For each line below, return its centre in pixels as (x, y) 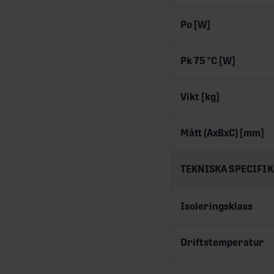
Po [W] (195, 24)
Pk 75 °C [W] (208, 61)
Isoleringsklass (217, 206)
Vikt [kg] (200, 97)
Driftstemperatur (222, 242)
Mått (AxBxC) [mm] (222, 133)
